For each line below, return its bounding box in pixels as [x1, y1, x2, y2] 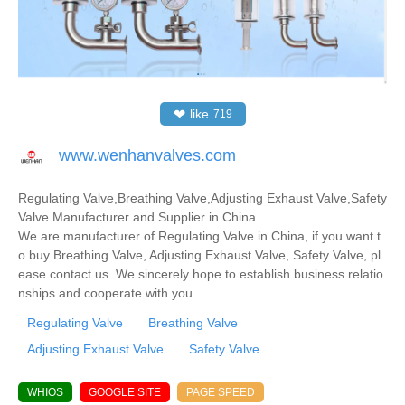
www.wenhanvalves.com [59, 146, 236, 165]
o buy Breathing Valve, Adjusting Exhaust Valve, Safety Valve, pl [18, 247, 381, 262]
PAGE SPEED [186, 385, 255, 399]
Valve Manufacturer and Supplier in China [18, 209, 256, 224]
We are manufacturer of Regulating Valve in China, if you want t [18, 228, 381, 243]
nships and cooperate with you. [18, 285, 196, 300]
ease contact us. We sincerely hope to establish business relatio [18, 266, 383, 281]
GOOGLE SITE [89, 385, 161, 399]
